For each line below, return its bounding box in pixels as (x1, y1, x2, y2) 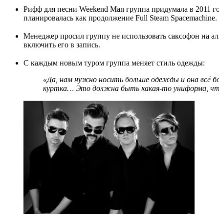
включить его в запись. (23, 41, 100, 49)
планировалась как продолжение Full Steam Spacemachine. (23, 14, 217, 22)
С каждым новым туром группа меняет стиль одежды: (23, 58, 205, 67)
